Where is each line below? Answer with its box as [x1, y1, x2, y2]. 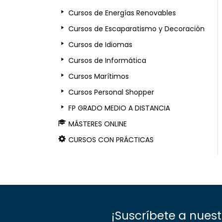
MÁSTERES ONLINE [68, 119, 127, 129]
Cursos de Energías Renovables [68, 8, 176, 18]
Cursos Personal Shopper [68, 87, 155, 98]
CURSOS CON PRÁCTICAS [68, 135, 154, 145]
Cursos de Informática [68, 55, 147, 66]
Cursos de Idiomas [68, 40, 133, 50]
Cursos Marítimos [68, 71, 129, 82]
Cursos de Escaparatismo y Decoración [68, 24, 205, 34]
